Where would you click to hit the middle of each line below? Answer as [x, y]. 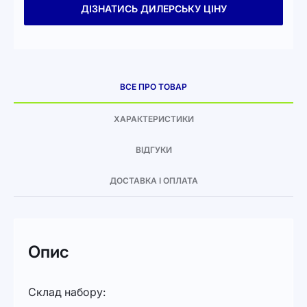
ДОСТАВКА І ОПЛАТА [153, 181]
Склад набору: [67, 292]
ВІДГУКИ [153, 150]
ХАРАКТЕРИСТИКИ [153, 119]
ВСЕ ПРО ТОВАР [153, 87]
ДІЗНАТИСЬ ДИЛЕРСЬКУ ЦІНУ [153, 9]
